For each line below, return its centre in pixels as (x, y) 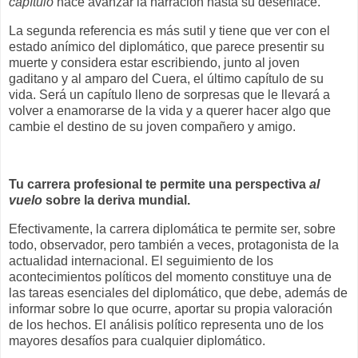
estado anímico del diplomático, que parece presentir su (167, 47)
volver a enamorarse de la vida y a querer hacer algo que (170, 111)
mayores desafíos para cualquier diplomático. (139, 340)
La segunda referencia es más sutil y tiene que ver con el (169, 31)
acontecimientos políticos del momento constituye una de (170, 276)
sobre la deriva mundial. (118, 200)
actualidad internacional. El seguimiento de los (141, 261)
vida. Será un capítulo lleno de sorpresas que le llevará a (169, 95)
